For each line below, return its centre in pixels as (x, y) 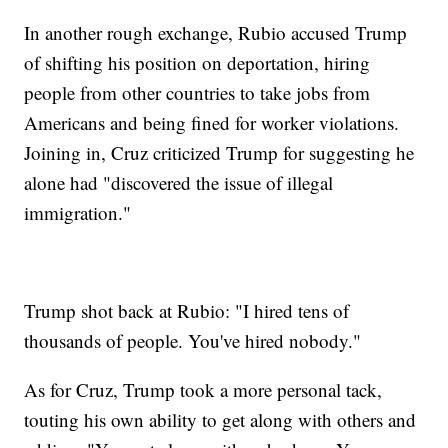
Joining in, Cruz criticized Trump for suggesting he (219, 153)
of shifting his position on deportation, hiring (197, 63)
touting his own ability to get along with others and (220, 420)
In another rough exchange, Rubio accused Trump (216, 33)
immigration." (78, 213)
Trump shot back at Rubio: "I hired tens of (187, 311)
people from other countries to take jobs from (197, 93)
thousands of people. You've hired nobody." (193, 341)
